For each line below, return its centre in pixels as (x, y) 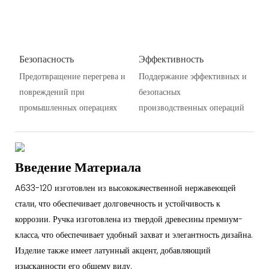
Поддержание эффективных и (192, 76)
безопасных (159, 92)
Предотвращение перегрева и (72, 76)
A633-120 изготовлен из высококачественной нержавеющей (125, 188)
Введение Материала (78, 168)
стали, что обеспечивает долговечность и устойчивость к (118, 203)
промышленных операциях (68, 107)
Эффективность (171, 59)
